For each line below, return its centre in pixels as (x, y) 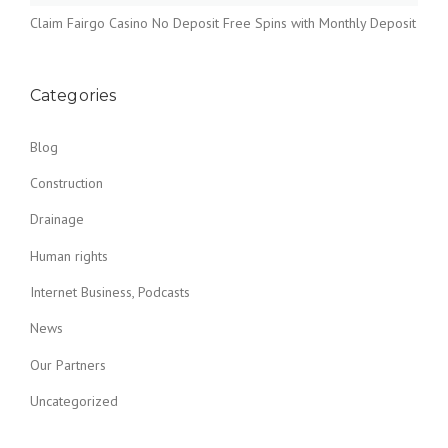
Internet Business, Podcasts (110, 291)
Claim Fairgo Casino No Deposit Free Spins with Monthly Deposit (223, 23)
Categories (73, 96)
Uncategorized (74, 400)
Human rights (69, 255)
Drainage (57, 219)
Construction (66, 182)
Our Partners (68, 364)
